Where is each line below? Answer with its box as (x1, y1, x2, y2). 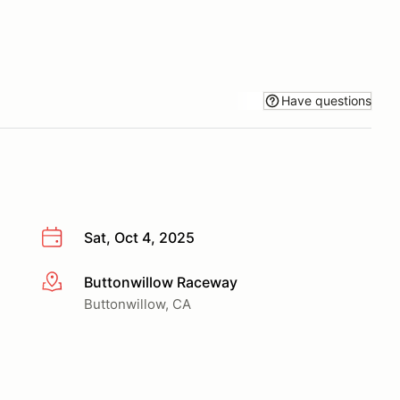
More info (40, 273, 105, 292)
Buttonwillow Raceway (84, 272, 237, 291)
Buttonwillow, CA (84, 295, 191, 312)
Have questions (281, 92, 371, 108)
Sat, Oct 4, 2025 (84, 229, 195, 246)
